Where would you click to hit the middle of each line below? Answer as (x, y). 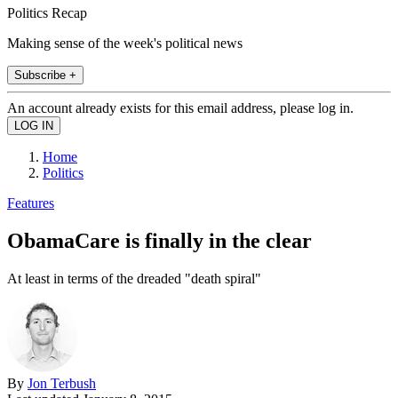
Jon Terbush (62, 383)
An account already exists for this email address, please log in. (180, 107)
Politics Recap (47, 12)
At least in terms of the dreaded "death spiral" (134, 278)
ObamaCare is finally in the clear (159, 240)
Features (31, 203)
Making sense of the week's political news (125, 43)
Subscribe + (45, 75)
